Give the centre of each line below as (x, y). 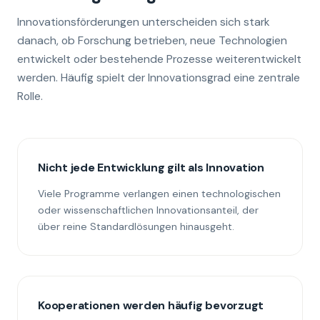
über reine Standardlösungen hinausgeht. (136, 226)
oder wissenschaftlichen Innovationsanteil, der (148, 210)
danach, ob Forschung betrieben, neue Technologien (152, 40)
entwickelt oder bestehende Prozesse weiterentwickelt (159, 59)
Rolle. (30, 96)
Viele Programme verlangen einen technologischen (159, 194)
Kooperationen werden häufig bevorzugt (151, 305)
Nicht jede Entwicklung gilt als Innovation (151, 167)
